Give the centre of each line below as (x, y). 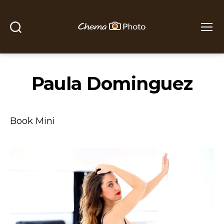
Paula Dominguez (112, 83)
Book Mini (32, 121)
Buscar (24, 37)
